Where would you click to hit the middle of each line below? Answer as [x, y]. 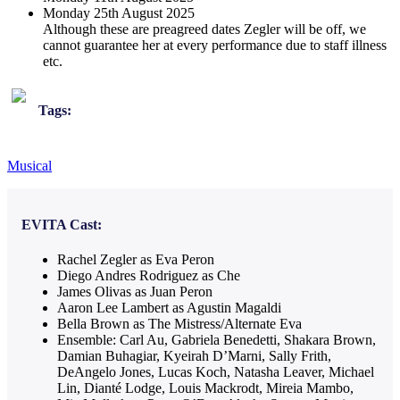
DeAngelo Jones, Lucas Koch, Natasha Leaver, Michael [216, 372]
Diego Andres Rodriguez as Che [149, 276]
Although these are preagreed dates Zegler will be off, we [204, 29]
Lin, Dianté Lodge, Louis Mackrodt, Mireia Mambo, [205, 388]
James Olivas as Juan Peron [135, 292]
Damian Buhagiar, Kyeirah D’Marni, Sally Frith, [194, 356]
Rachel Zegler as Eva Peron [136, 260]
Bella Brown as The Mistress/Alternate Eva [179, 324]
